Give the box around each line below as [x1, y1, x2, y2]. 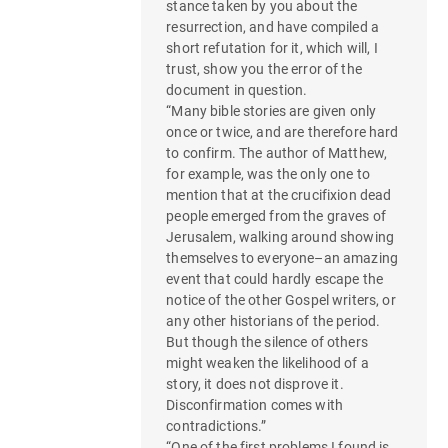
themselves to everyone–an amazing [166, 250, 398, 267]
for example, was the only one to [166, 166, 370, 183]
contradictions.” [166, 418, 267, 435]
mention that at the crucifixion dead [166, 187, 392, 204]
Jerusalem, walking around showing [166, 229, 394, 246]
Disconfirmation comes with [166, 397, 343, 414]
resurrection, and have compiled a [166, 19, 379, 36]
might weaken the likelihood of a [166, 355, 369, 372]
